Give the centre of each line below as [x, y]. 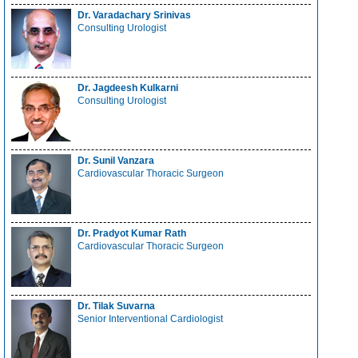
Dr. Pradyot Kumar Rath [132, 233]
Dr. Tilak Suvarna [117, 306]
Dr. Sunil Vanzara [116, 161]
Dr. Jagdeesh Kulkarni [128, 88]
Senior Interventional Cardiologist [151, 319]
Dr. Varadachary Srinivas [135, 15]
